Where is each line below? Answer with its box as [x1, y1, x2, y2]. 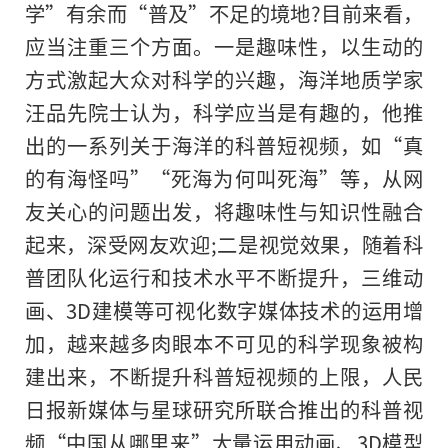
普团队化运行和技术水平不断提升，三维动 [25, 262, 423, 293]
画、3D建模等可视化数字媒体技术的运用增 [25, 295, 423, 326]
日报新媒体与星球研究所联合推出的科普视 [25, 394, 423, 425]
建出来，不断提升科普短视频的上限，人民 [25, 361, 423, 392]
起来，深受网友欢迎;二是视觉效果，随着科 [25, 229, 423, 260]
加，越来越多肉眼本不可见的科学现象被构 [25, 328, 423, 359]
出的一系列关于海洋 [25, 130, 214, 161]
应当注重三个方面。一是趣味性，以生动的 [25, 31, 423, 62]
